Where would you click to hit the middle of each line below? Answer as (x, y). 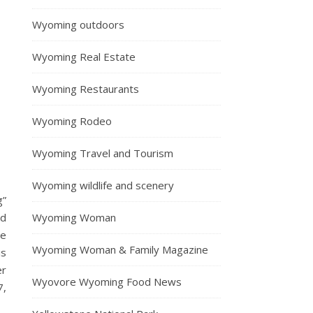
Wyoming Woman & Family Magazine (120, 249)
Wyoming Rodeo (72, 121)
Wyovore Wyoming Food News (107, 281)
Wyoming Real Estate (84, 56)
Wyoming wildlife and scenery (103, 185)
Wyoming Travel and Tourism (103, 153)
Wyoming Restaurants (86, 88)
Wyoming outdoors (78, 24)
